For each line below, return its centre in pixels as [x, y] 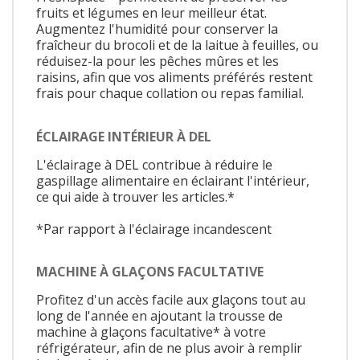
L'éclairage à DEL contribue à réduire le [154, 164]
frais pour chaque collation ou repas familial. [170, 94]
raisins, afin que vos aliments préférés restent [174, 78]
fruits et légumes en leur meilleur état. [151, 13]
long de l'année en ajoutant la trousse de [160, 316]
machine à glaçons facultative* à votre [151, 332]
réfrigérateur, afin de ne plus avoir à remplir [169, 348]
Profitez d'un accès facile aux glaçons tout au [171, 300]
